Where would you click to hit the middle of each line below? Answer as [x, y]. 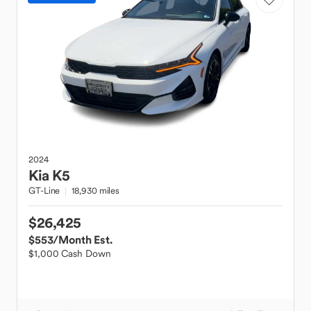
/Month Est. [83, 239]
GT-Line [44, 191]
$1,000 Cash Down [70, 253]
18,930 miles [96, 191]
